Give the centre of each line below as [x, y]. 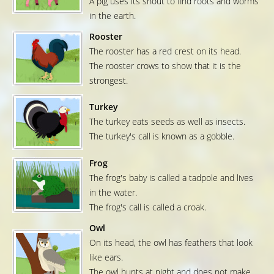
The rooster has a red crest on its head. [165, 51]
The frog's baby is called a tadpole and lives [171, 178]
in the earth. [113, 16]
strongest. [109, 81]
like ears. [106, 257]
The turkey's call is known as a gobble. [162, 136]
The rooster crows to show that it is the [165, 66]
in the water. [113, 193]
